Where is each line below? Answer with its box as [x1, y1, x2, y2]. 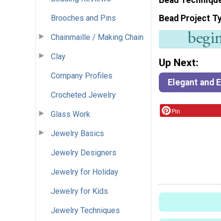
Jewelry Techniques [51, 205, 120, 215]
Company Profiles [51, 71, 112, 80]
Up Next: [159, 57, 198, 69]
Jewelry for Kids [51, 186, 108, 196]
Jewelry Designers [51, 147, 116, 157]
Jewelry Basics [51, 128, 104, 138]
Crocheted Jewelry [51, 90, 116, 100]
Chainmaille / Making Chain [51, 32, 144, 42]
